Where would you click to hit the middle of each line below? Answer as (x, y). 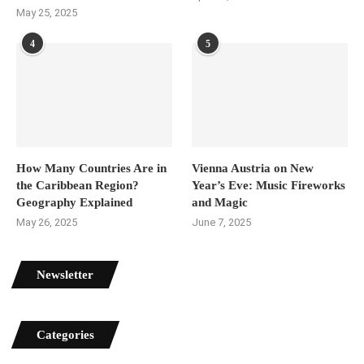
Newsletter (65, 274)
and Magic (220, 202)
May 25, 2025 (47, 13)
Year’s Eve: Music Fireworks (269, 185)
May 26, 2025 (47, 222)
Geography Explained (74, 202)
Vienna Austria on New (253, 168)
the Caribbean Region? (78, 185)
